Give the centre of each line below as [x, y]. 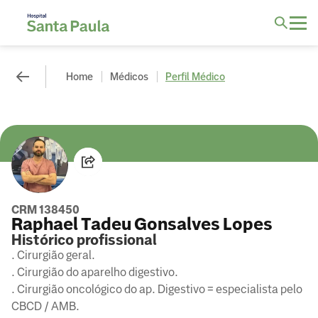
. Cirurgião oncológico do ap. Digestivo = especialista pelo [157, 289]
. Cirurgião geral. [53, 255]
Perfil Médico [195, 77]
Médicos [129, 77]
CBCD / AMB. [45, 306]
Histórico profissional [84, 240]
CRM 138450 [45, 210]
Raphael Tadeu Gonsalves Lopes [142, 224]
